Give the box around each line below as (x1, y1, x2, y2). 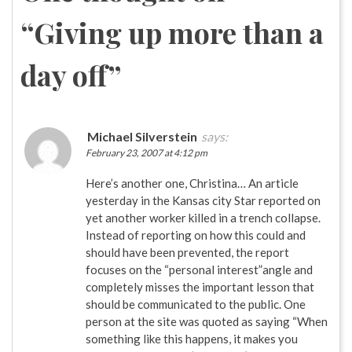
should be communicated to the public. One (86, 297, 306, 312)
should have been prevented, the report (86, 245, 289, 260)
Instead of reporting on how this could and (86, 228, 306, 243)
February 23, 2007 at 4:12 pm (86, 147, 207, 159)
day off (20, 56, 108, 94)
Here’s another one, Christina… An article (86, 176, 299, 191)
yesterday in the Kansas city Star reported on (86, 193, 321, 208)
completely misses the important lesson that (86, 280, 314, 295)
